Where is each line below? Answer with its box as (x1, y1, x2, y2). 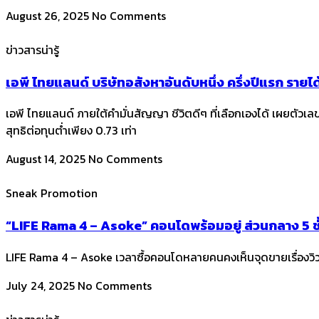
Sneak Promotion (6, 184, 98, 202)
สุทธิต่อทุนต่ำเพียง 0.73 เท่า (6, 122, 137, 140)
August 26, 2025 (6, 7, 92, 24)
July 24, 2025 (6, 276, 78, 294)
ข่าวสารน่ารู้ (6, 41, 59, 58)
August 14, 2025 (6, 150, 88, 168)
